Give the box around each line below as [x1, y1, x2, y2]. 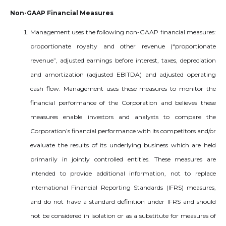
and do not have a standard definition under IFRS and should [30, 198, 216, 205]
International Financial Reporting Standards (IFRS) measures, [30, 184, 216, 191]
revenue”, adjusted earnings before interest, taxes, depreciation [30, 56, 216, 64]
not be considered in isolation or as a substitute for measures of [30, 212, 216, 219]
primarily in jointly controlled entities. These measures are [30, 155, 216, 163]
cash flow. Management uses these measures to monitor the [30, 85, 216, 92]
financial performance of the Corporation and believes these [30, 99, 216, 106]
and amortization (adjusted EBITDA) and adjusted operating [30, 71, 216, 78]
